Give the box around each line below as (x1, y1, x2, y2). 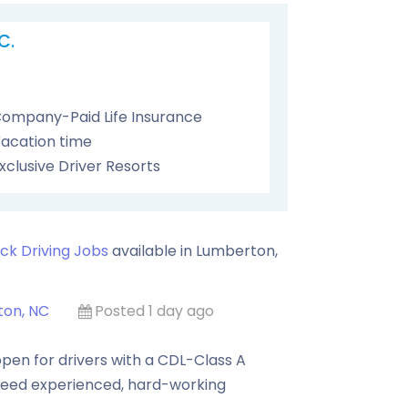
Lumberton (196, 240, 275, 261)
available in (108, 240, 196, 261)
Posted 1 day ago (95, 301, 214, 321)
